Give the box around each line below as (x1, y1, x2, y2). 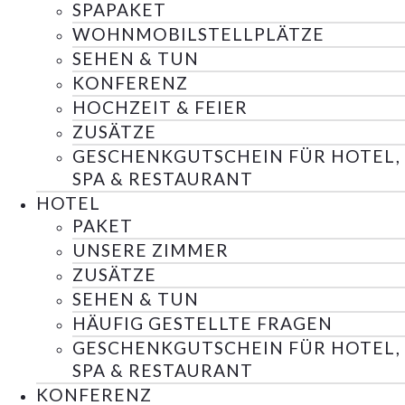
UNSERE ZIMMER (72, 240, 229, 261)
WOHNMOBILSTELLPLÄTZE (72, 24, 325, 45)
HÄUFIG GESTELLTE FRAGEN (72, 313, 333, 334)
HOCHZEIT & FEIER (72, 97, 248, 118)
